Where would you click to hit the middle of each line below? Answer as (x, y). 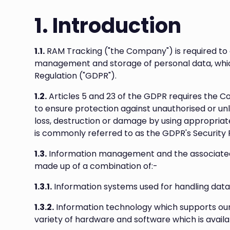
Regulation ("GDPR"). (76, 76)
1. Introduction (108, 26)
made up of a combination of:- (96, 166)
